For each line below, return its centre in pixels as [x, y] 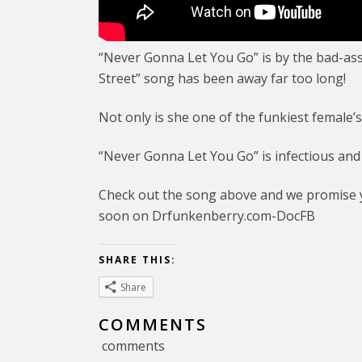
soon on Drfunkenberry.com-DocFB [207, 216]
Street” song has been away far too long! [222, 78]
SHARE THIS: [137, 260]
